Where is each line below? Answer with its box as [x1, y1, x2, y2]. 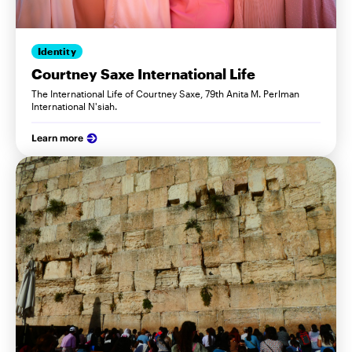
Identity [38, 46, 76, 57]
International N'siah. [31, 100, 117, 112]
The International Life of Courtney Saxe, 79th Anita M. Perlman [31, 87, 299, 99]
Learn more [31, 131, 83, 144]
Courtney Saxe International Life [31, 64, 255, 82]
